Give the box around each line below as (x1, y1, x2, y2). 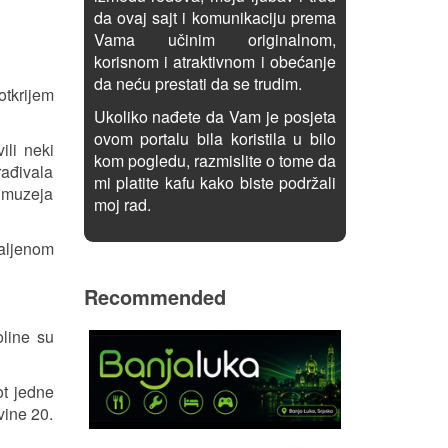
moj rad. (93, 193, 151, 216)
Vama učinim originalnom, (93, 28, 336, 51)
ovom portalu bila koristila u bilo (93, 127, 336, 150)
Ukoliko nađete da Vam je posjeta (93, 105, 336, 128)
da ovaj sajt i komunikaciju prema (93, 6, 336, 29)
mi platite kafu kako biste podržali (93, 171, 336, 194)
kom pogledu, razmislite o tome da (93, 149, 336, 172)
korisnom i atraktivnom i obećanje (93, 50, 336, 73)
